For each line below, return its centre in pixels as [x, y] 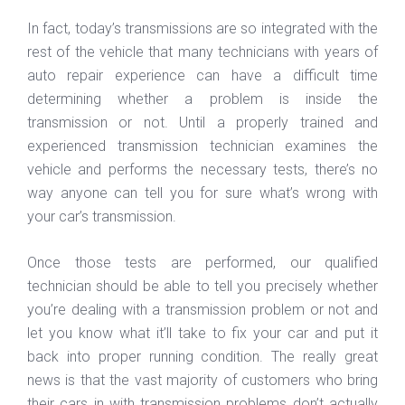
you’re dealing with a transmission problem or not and [202, 309]
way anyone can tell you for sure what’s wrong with [202, 193]
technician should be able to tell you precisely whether [202, 286]
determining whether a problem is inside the [202, 99]
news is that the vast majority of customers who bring [202, 380]
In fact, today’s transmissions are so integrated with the [202, 28]
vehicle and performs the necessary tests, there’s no [202, 169]
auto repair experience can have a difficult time [202, 75]
